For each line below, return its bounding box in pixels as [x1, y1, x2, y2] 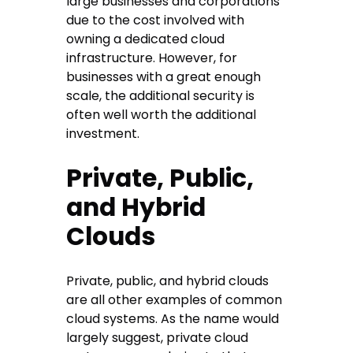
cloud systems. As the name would [66, 310, 280, 329]
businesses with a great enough [66, 68, 262, 87]
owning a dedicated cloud [66, 30, 225, 49]
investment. [66, 124, 140, 143]
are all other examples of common [66, 291, 283, 310]
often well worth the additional [66, 106, 257, 124]
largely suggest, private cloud [66, 329, 249, 347]
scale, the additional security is [66, 87, 255, 106]
